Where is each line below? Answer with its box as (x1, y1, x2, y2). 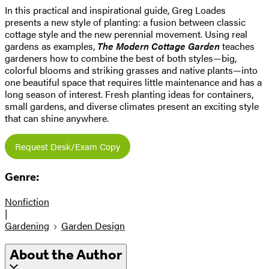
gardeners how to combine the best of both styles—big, (5, 50, 237, 65)
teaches (220, 38, 255, 53)
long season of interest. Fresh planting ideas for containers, (5, 86, 253, 101)
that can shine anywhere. (5, 110, 109, 125)
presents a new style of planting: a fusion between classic (5, 14, 246, 29)
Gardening (5, 219, 49, 233)
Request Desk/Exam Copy (15, 139, 120, 153)
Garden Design (61, 219, 125, 233)
